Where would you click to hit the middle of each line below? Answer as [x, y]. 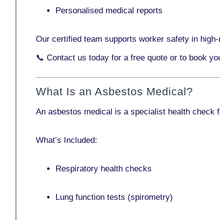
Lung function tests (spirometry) [114, 197]
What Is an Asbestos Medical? [114, 91]
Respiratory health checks [104, 168]
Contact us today [78, 58]
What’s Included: [67, 140]
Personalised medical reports [109, 11]
